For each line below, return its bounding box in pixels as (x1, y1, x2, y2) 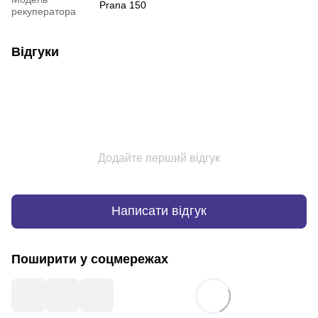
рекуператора (11, 5, 76, 17)
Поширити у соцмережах (11, 251, 168, 266)
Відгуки (11, 44, 59, 59)
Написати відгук (111, 204, 207, 219)
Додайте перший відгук (98, 151, 220, 164)
